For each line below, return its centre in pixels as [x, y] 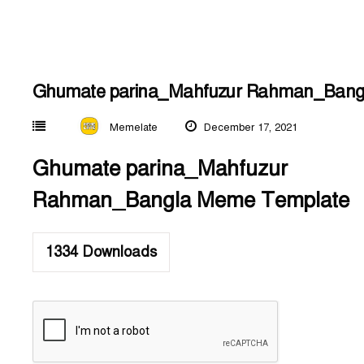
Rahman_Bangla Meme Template [191, 200]
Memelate [134, 128]
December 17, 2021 [249, 128]
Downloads [117, 252]
